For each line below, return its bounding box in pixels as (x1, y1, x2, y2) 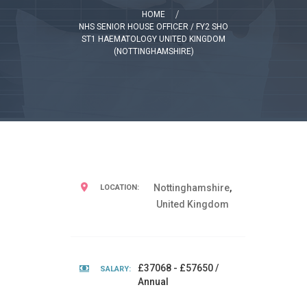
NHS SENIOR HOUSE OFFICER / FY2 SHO (79, 22, 228, 32)
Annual (138, 276, 169, 287)
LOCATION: (100, 183, 139, 192)
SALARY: (100, 265, 131, 273)
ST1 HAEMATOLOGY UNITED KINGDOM (82, 34, 225, 44)
